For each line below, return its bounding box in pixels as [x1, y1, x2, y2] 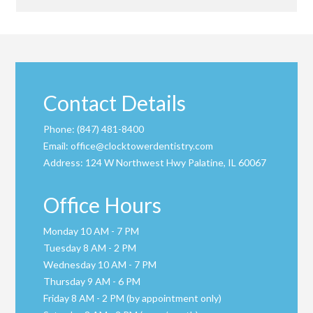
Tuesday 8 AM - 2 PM [43, 242, 137, 254]
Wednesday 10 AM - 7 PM [43, 259, 157, 271]
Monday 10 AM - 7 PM [43, 225, 140, 238]
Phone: [43, 123, 78, 136]
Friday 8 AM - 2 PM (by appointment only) [43, 292, 222, 305]
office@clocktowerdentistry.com [71, 140, 214, 152]
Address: [43, 156, 86, 169]
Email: [43, 140, 71, 152]
